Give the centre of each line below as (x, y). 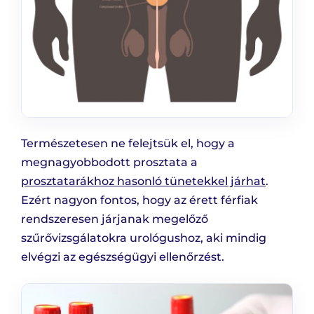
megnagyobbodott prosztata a (109, 163)
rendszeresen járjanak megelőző (115, 219)
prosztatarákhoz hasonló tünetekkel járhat (143, 182)
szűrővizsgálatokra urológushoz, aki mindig (144, 238)
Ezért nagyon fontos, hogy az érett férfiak (139, 200)
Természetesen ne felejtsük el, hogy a (128, 144)
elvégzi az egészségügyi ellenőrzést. (123, 257)
